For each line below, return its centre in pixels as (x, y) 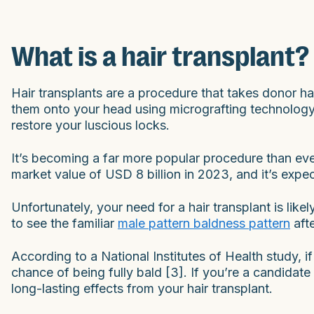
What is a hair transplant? (160, 56)
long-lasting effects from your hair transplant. (142, 288)
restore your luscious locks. (90, 125)
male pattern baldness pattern (204, 223)
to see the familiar (64, 223)
